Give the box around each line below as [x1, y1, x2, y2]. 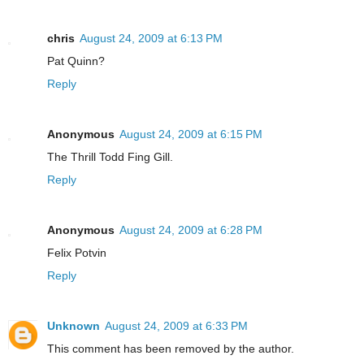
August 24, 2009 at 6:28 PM [119, 223, 262, 237]
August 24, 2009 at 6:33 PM [105, 319, 248, 333]
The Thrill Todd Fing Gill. [47, 150, 173, 164]
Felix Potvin [47, 246, 106, 260]
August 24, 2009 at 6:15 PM [119, 128, 262, 141]
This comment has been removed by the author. [47, 342, 294, 356]
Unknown [47, 319, 100, 333]
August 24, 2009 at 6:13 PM [80, 32, 223, 45]
